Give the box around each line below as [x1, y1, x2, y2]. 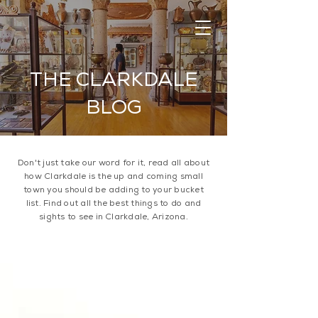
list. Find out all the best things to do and [26, 197, 202, 209]
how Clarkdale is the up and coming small [24, 170, 203, 182]
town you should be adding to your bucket [23, 184, 204, 195]
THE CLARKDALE [30, 66, 197, 92]
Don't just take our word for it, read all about [17, 157, 210, 168]
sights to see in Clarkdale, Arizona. [39, 211, 188, 222]
